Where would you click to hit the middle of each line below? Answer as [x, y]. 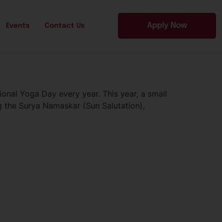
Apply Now [167, 26]
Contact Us [65, 26]
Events [18, 26]
